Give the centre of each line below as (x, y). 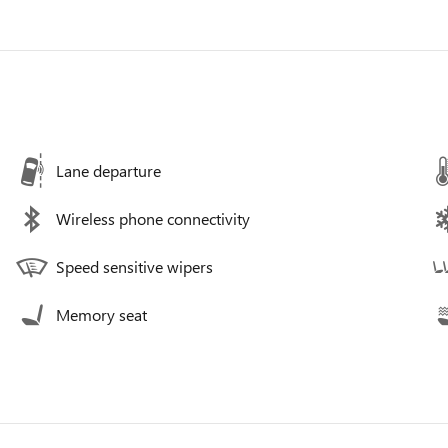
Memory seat (101, 314)
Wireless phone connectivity (153, 218)
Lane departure (108, 170)
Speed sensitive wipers (134, 266)
